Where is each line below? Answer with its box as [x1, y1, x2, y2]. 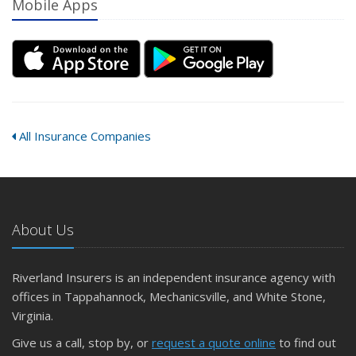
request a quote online [152, 335, 276, 350]
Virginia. [12, 308, 53, 323]
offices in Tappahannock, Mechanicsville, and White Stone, [12, 288, 326, 304]
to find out [276, 335, 336, 350]
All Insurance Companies [16, 128, 151, 144]
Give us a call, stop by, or [12, 335, 152, 350]
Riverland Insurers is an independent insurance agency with [12, 269, 335, 285]
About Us [12, 220, 74, 239]
